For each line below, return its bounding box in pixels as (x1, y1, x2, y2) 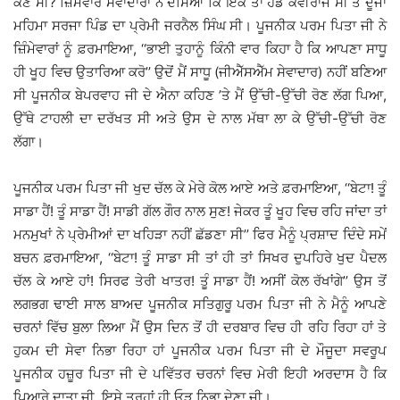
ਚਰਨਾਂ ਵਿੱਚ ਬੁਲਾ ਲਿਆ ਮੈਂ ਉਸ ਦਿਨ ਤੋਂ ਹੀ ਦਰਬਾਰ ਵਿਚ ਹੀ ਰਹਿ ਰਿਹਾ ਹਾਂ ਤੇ (13, 319, 387, 337)
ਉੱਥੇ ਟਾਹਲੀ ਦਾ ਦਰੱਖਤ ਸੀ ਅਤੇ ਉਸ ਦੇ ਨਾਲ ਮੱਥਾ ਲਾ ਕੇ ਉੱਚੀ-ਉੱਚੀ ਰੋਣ (13, 110, 387, 128)
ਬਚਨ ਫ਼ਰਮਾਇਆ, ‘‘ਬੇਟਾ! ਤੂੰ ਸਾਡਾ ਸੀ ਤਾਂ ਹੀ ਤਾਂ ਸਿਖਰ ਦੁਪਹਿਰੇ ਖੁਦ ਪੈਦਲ (13, 249, 387, 267)
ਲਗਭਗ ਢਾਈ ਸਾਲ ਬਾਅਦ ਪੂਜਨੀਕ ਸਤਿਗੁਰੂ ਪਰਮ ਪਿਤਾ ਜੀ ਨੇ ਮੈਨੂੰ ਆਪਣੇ (13, 296, 387, 313)
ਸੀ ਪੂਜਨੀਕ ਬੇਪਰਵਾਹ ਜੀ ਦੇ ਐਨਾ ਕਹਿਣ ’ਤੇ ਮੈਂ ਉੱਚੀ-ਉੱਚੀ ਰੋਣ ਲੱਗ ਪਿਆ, (13, 87, 387, 104)
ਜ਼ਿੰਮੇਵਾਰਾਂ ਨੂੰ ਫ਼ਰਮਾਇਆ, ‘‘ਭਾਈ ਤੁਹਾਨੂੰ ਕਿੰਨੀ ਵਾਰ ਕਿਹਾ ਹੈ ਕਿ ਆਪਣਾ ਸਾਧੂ (13, 40, 387, 58)
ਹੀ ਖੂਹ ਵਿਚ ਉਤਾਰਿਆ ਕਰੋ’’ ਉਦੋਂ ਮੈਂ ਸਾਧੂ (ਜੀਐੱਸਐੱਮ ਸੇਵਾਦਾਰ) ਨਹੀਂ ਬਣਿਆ (13, 63, 387, 81)
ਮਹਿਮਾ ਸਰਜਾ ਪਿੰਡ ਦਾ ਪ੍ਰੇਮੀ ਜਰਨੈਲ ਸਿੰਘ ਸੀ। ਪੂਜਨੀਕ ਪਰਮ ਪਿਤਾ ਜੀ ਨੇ (13, 17, 387, 35)
